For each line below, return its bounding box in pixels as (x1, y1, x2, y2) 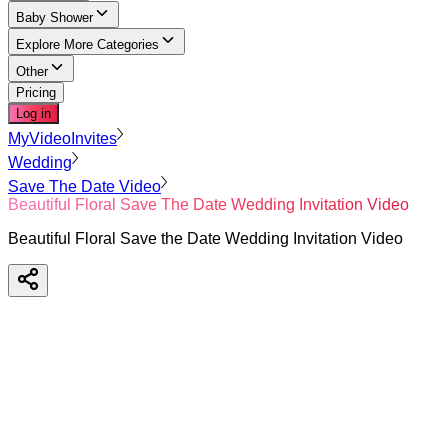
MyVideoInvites (8, 130, 117, 147)
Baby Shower (16, 10, 93, 25)
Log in (16, 106, 51, 121)
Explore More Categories (16, 37, 159, 52)
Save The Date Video (8, 178, 161, 195)
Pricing (16, 85, 56, 100)
